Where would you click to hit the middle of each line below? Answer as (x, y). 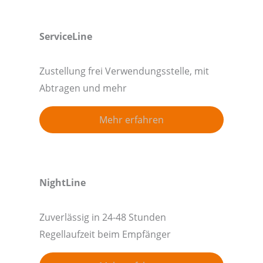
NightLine (62, 183)
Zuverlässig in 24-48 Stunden (102, 218)
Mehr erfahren (131, 119)
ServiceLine (65, 36)
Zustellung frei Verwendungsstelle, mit (124, 71)
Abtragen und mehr (83, 88)
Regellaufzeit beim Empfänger (105, 235)
